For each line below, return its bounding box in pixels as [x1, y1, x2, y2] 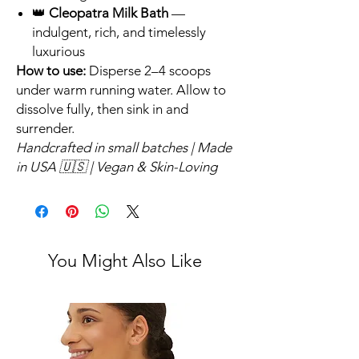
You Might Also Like [48, 250, 202, 272]
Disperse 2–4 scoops [86, 63, 211, 79]
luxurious [32, 43, 85, 60]
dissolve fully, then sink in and [16, 101, 188, 118]
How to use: [16, 63, 86, 79]
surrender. [16, 120, 75, 137]
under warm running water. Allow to [16, 82, 226, 99]
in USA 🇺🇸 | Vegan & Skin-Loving [16, 159, 217, 175]
